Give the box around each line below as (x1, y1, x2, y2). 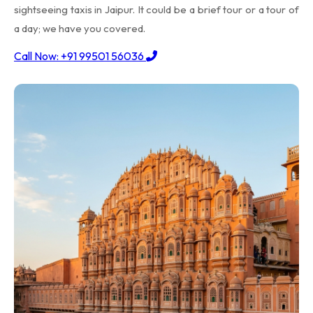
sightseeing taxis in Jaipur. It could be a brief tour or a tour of (14, 3, 299, 16)
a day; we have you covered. (14, 22, 145, 35)
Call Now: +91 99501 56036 (14, 49, 146, 63)
